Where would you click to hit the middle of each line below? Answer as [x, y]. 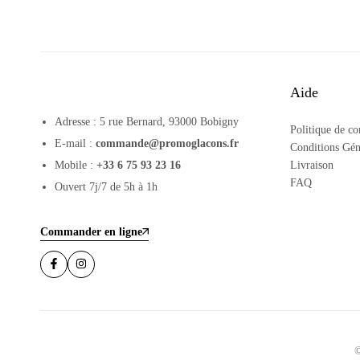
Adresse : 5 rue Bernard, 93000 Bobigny [147, 122]
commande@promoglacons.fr [168, 143]
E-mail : [76, 143]
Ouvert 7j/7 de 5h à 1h [106, 187]
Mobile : [76, 165]
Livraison [312, 165]
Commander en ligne [91, 231]
